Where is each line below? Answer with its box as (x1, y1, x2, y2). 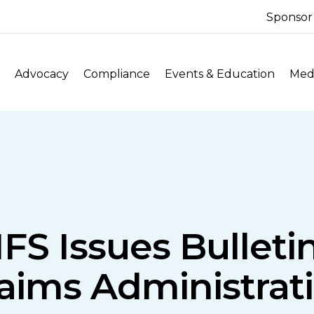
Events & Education (165, 67, 275, 81)
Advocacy (15, 67, 69, 81)
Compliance (83, 67, 151, 81)
